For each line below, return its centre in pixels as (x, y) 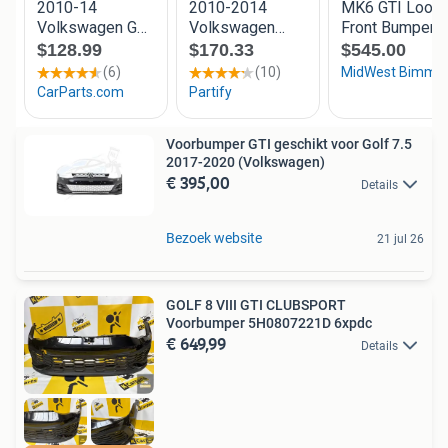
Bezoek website (214, 238)
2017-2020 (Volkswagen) (245, 161)
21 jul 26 (400, 239)
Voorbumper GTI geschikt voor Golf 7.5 (289, 143)
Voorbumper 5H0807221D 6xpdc (269, 323)
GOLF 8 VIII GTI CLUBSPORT (256, 305)
